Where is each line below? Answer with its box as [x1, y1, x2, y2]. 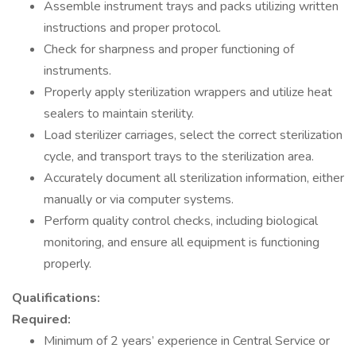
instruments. [44, 62, 111, 79]
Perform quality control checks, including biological [44, 212, 318, 230]
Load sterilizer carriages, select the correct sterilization [44, 126, 342, 144]
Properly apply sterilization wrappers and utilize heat [44, 83, 332, 101]
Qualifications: [12, 289, 100, 307]
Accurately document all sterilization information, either [44, 169, 344, 187]
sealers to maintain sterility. [44, 105, 194, 122]
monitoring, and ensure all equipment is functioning [44, 234, 319, 251]
